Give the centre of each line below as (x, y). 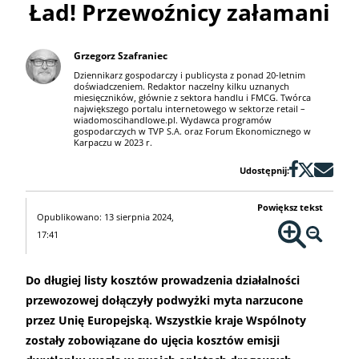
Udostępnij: (264, 171)
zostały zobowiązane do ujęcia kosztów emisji (153, 341)
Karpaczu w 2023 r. (113, 143)
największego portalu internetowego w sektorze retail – (190, 109)
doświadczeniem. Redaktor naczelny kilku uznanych (182, 87)
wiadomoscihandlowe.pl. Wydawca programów (173, 120)
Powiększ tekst (290, 208)
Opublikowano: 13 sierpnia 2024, (105, 217)
